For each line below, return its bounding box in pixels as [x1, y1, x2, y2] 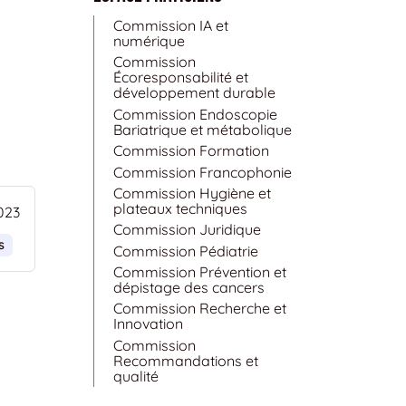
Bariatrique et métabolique [112, 120, 292, 139]
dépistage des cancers [112, 278, 265, 296]
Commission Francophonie [112, 162, 292, 181]
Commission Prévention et [112, 263, 286, 281]
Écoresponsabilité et [112, 68, 248, 87]
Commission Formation [112, 141, 269, 160]
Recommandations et [112, 351, 258, 370]
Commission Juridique [112, 220, 261, 239]
